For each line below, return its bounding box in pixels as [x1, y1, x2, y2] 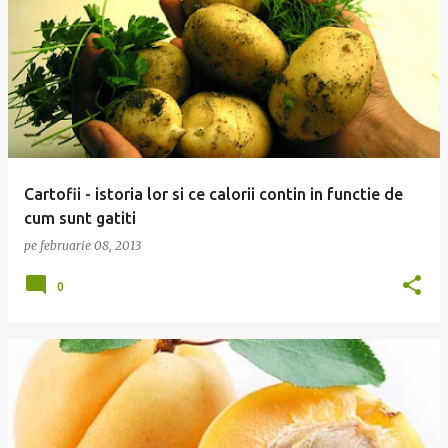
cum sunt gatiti [24, 209, 136, 227]
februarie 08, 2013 [40, 238, 141, 253]
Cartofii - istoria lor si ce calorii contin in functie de [24, 185, 403, 203]
